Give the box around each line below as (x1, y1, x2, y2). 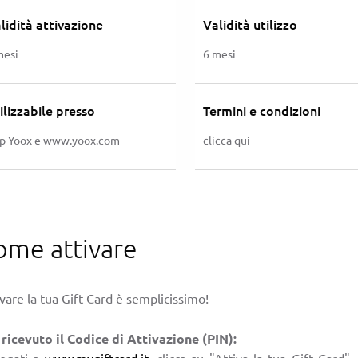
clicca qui (203, 132, 250, 147)
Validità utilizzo (203, 14, 297, 33)
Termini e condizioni (203, 101, 320, 119)
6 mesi (203, 46, 236, 61)
